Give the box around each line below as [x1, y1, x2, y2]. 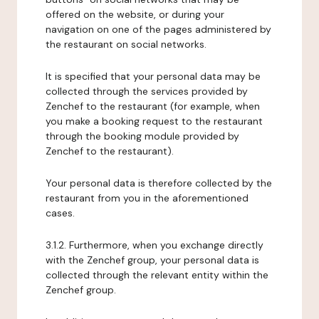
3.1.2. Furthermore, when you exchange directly [46, 239, 263, 251]
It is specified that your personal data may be [46, 70, 261, 83]
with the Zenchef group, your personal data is [46, 253, 259, 266]
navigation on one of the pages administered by [46, 23, 271, 36]
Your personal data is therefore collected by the [46, 177, 272, 189]
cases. [46, 206, 75, 219]
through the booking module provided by [46, 130, 239, 142]
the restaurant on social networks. [46, 38, 206, 51]
